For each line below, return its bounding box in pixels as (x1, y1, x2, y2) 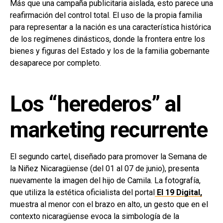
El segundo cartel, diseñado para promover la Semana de (10, 151, 207, 161)
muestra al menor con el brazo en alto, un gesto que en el (10, 199, 208, 209)
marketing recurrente (10, 116, 208, 143)
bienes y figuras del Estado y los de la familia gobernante (10, 46, 210, 56)
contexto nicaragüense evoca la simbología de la (10, 211, 179, 221)
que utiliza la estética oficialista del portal (10, 187, 155, 197)
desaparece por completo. (10, 58, 101, 68)
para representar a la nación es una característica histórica (10, 22, 211, 32)
